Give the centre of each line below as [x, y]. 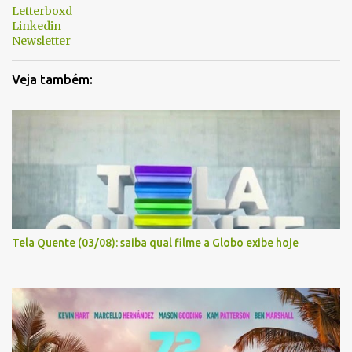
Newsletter [41, 41]
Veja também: [52, 79]
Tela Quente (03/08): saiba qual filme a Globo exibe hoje [155, 243]
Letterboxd [42, 11]
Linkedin [37, 26]
